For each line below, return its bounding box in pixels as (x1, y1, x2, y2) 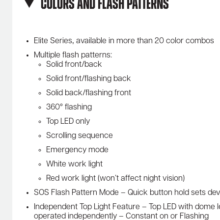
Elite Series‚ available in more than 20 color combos (34, 37, 214, 45)
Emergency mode (46, 146, 109, 154)
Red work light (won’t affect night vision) (46, 174, 185, 183)
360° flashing (46, 103, 92, 111)
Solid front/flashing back (46, 75, 131, 83)
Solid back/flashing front (46, 89, 131, 97)
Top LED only (46, 117, 90, 126)
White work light (46, 160, 103, 168)
